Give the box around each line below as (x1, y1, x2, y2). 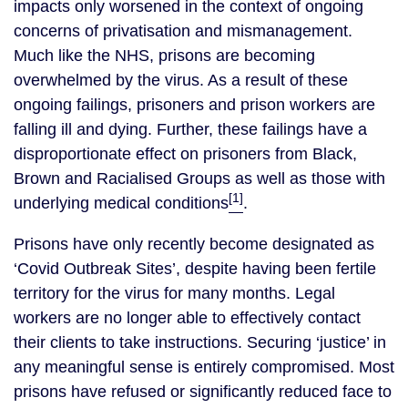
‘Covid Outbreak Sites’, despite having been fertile (14, 260, 376, 278)
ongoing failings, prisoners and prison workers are (14, 96, 375, 114)
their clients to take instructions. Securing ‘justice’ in (14, 333, 386, 352)
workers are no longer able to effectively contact (14, 309, 361, 327)
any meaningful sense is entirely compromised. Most (14, 358, 394, 376)
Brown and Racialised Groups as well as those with (14, 169, 385, 188)
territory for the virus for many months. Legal (14, 284, 335, 302)
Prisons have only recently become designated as (14, 235, 374, 253)
